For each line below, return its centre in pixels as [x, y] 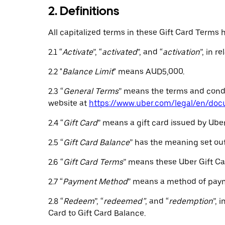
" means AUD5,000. [149, 72]
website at [69, 103]
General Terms [91, 91]
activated [120, 52]
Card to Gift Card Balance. [97, 213]
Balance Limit [88, 72]
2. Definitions [84, 11]
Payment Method [95, 182]
